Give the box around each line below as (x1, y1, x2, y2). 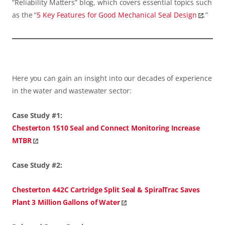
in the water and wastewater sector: (12, 85, 132, 95)
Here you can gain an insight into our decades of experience (12, 73, 212, 83)
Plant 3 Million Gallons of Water (12, 197, 120, 207)
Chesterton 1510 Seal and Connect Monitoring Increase (12, 123, 200, 133)
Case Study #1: (12, 110, 62, 120)
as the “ (12, 10, 37, 20)
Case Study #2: (12, 160, 62, 170)
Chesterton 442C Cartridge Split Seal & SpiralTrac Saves (12, 184, 200, 194)
